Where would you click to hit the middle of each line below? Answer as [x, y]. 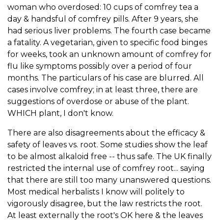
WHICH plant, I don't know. [60, 113]
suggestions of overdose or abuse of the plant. [98, 101]
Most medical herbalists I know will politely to [96, 192]
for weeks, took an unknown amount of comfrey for [110, 54]
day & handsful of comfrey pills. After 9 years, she [103, 19]
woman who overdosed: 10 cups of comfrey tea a [103, 7]
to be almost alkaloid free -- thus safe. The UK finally [110, 156]
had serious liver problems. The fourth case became [109, 30]
